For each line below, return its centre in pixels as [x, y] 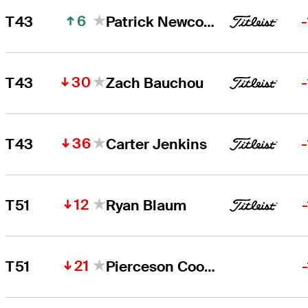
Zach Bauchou [155, 82]
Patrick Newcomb [209, 21]
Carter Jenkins [157, 144]
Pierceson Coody [210, 266]
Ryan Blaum [146, 205]
